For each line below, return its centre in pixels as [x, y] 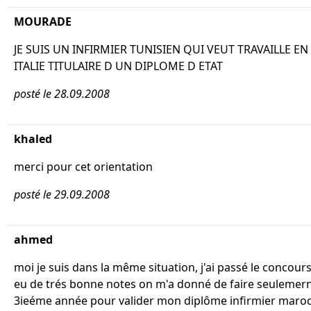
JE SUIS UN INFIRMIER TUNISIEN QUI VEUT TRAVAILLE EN [161, 49]
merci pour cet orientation [83, 167]
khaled [33, 139]
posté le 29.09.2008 [62, 194]
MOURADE [43, 22]
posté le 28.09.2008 [62, 94]
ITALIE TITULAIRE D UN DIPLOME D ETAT [118, 66]
